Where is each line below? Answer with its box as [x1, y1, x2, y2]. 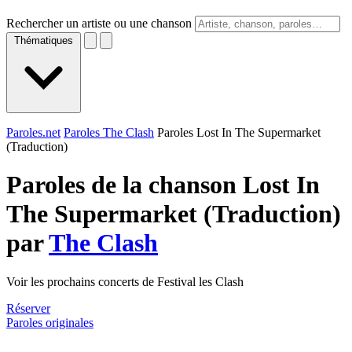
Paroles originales [6, 315, 93, 329]
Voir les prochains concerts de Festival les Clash [6, 274, 244, 288]
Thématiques [14, 35, 73, 46]
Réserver [6, 301, 50, 315]
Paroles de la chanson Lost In [6, 170, 320, 200]
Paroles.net [6, 126, 60, 139]
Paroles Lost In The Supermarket [157, 126, 321, 139]
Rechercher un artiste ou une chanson [6, 16, 192, 30]
